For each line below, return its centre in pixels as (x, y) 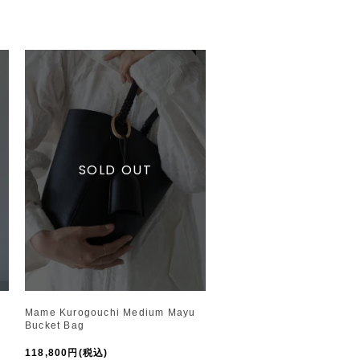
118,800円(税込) (67, 352)
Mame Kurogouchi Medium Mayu (110, 312)
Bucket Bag (55, 325)
